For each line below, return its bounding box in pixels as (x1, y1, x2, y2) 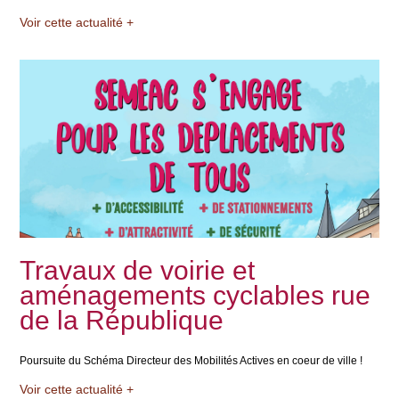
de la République (20, 305, 224, 335)
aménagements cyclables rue (20, 280, 371, 310)
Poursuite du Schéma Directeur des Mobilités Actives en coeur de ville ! (20, 354, 363, 367)
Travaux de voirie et (20, 255, 256, 285)
